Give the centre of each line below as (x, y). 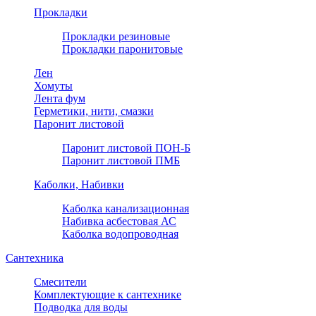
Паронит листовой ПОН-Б (126, 148)
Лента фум (60, 99)
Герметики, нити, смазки (94, 111)
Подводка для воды (81, 308)
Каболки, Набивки (79, 185)
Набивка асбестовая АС (119, 221)
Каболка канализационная (126, 209)
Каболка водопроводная (120, 234)
